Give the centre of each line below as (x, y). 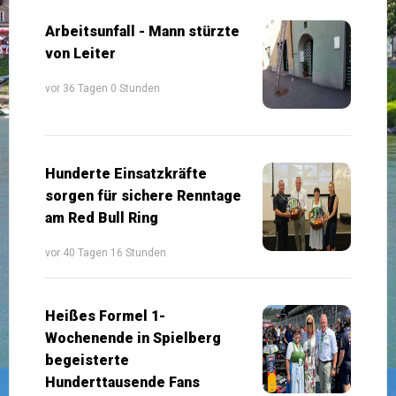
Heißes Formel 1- (105, 316)
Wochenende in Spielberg (133, 338)
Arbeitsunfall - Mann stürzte (142, 31)
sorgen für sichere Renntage (143, 195)
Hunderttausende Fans (122, 382)
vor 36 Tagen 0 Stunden (103, 88)
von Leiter (80, 53)
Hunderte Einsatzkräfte (126, 173)
